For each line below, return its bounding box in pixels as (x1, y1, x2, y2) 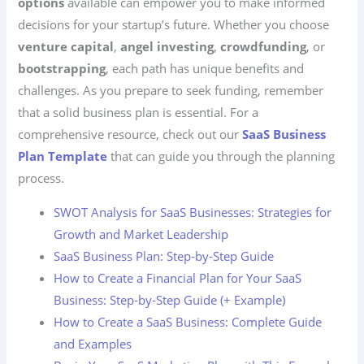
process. (18, 170, 65, 187)
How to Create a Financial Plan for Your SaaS (54, 269, 302, 286)
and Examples (54, 335, 132, 352)
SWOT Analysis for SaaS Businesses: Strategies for (54, 203, 332, 220)
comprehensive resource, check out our (18, 126, 243, 143)
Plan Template (18, 148, 108, 165)
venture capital (18, 38, 115, 55)
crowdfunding (220, 38, 307, 55)
